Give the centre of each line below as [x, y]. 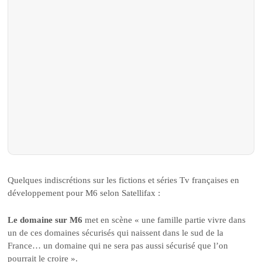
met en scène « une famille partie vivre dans [164, 220]
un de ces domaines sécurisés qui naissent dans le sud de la [116, 233]
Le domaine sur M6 [45, 220]
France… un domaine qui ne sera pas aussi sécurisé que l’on [118, 246]
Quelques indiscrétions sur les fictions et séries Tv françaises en [124, 180]
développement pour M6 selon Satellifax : [84, 193]
